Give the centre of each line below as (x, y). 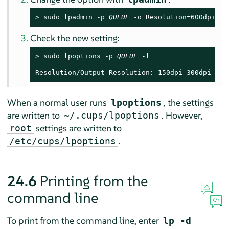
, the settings (188, 102)
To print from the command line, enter (84, 220)
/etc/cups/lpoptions (62, 141)
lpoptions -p (89, 56)
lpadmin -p (85, 17)
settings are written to (77, 128)
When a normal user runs (58, 102)
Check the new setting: (75, 38)
